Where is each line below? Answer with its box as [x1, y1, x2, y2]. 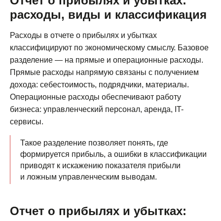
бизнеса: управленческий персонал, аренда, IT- [10, 105, 184, 113]
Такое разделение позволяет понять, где [20, 138, 168, 147]
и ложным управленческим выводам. [20, 172, 157, 181]
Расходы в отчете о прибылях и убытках [10, 31, 157, 39]
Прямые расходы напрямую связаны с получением [10, 68, 199, 76]
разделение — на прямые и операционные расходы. [10, 55, 203, 64]
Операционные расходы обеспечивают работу [10, 92, 181, 101]
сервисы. [10, 117, 43, 126]
